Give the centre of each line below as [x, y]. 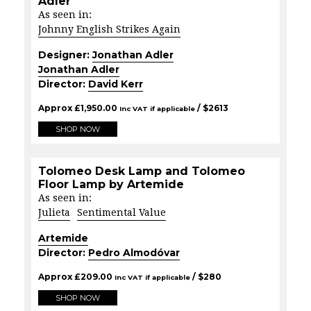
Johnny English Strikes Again [109, 30]
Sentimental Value [121, 213]
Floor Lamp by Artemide [111, 185]
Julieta [54, 213]
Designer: [65, 55]
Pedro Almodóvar [134, 253]
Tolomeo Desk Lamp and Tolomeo [142, 171]
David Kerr [116, 84]
